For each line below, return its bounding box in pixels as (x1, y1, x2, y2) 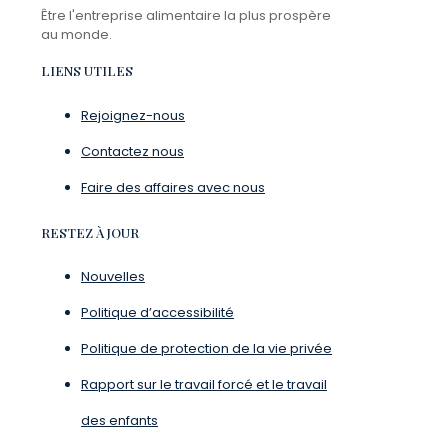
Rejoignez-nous (81, 105, 185, 125)
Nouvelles (81, 267, 145, 287)
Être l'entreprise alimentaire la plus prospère (41, 6, 331, 26)
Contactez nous (81, 141, 184, 161)
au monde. (41, 25, 112, 45)
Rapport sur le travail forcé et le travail (81, 375, 327, 395)
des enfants (81, 411, 158, 431)
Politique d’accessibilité (81, 303, 234, 323)
